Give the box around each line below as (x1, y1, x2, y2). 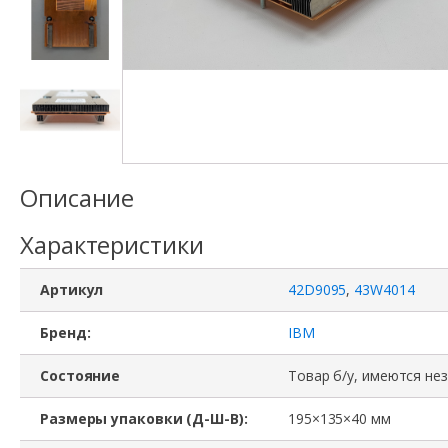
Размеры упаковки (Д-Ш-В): (40, 408, 248, 428)
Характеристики (20, 227, 204, 261)
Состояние (40, 365, 121, 385)
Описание (20, 180, 135, 214)
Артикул (40, 279, 104, 299)
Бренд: (40, 322, 91, 342)
